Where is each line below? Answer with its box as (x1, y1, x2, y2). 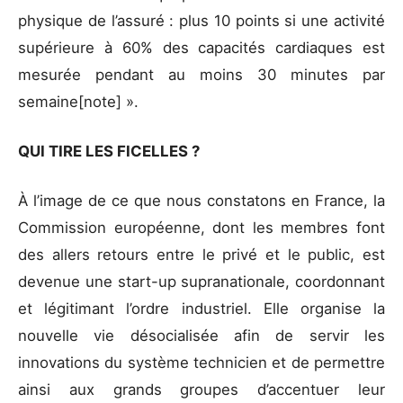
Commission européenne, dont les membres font (18, 219, 385, 237)
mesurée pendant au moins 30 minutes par (18, 65, 385, 84)
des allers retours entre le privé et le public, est (18, 246, 385, 264)
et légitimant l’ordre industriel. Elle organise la (18, 300, 385, 318)
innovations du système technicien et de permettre (18, 354, 385, 372)
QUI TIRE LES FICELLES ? (18, 142, 203, 161)
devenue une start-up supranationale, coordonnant (18, 273, 385, 291)
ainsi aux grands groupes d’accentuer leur (18, 381, 385, 399)
